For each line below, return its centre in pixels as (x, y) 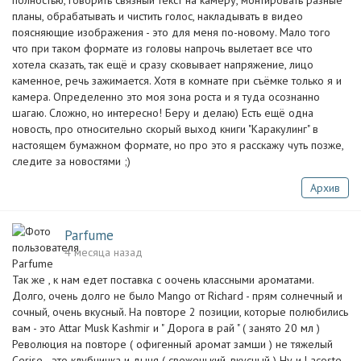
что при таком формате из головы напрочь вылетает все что (162, 48)
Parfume (89, 235)
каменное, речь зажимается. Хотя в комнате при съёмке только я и (177, 81)
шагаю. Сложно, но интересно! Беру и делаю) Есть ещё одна (163, 113)
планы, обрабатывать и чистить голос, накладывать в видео (158, 16)
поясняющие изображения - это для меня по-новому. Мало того (171, 32)
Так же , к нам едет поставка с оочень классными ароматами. (163, 280)
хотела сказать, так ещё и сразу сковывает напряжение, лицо (163, 64)
